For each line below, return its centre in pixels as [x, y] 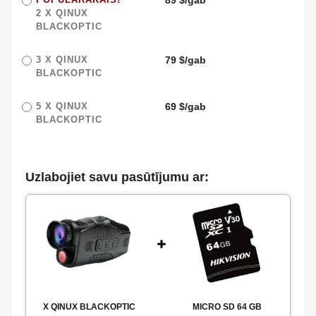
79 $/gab [186, 60]
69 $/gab [186, 107]
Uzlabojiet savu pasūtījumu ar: [117, 177]
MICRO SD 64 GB [227, 307]
